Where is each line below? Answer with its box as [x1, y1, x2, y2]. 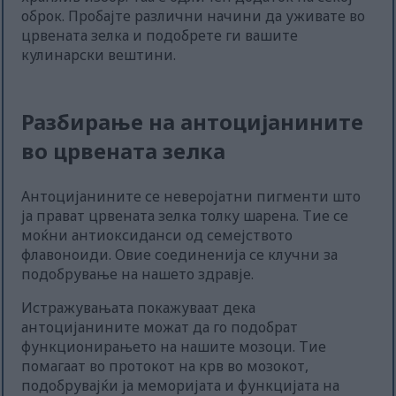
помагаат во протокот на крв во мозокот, [21, 356, 309, 377]
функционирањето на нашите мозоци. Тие [21, 337, 327, 357]
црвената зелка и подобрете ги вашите [21, 26, 299, 46]
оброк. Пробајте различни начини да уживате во [21, 6, 366, 27]
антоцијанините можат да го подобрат [21, 317, 299, 338]
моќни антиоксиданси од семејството [21, 225, 293, 246]
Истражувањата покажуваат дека [21, 298, 256, 318]
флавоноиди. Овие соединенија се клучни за [21, 245, 339, 265]
